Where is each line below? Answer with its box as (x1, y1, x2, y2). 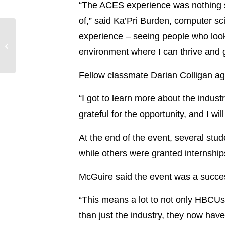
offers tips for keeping (18, 42, 81, 49)
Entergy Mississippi (18, 31, 75, 39)
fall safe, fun (18, 52, 54, 60)
